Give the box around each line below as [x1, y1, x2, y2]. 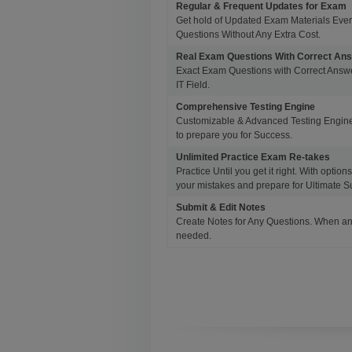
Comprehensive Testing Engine [176, 101, 315, 112]
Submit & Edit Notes [176, 202, 266, 213]
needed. [176, 230, 211, 241]
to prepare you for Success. [176, 130, 292, 141]
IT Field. [176, 79, 210, 90]
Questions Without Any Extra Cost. [176, 29, 321, 40]
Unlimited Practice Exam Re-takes [176, 152, 330, 163]
